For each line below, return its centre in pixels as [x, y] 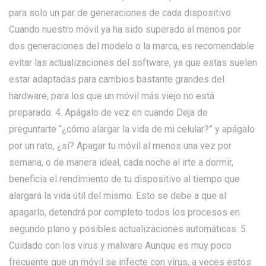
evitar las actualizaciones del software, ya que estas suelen [133, 62]
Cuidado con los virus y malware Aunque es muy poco [120, 245]
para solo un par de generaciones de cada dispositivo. [121, 12]
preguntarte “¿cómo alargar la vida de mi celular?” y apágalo [132, 129]
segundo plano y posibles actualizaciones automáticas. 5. [128, 229]
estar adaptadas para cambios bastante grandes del [117, 79]
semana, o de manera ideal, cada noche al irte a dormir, [121, 162]
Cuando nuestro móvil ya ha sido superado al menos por [125, 29]
